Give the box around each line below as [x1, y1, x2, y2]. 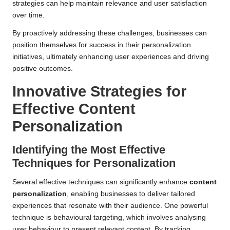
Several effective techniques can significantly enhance [12, 178, 189, 186]
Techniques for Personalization [12, 156, 176, 169]
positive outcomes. [12, 64, 73, 72]
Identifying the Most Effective [12, 143, 165, 156]
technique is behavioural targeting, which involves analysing [12, 213, 206, 221]
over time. [12, 11, 45, 19]
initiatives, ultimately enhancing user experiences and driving [12, 52, 209, 61]
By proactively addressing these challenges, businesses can [12, 29, 207, 37]
